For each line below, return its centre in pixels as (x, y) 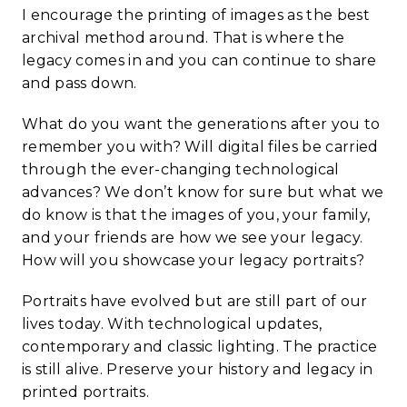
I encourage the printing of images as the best (196, 15)
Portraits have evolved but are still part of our (195, 302)
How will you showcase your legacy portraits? (194, 261)
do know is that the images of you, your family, (196, 215)
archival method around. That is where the (184, 38)
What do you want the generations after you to (201, 124)
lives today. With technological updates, (172, 324)
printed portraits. (85, 392)
